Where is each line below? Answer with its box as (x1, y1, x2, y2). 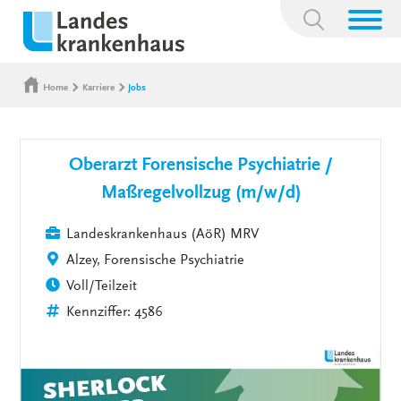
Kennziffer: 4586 (66, 305, 164, 320)
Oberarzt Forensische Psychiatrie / (68, 157, 333, 176)
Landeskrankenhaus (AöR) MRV (66, 227, 260, 243)
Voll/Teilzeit (66, 279, 138, 294)
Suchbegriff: (297, 5, 368, 20)
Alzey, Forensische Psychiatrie (66, 253, 245, 269)
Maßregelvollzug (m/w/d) (100, 184, 301, 204)
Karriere (81, 82, 115, 93)
